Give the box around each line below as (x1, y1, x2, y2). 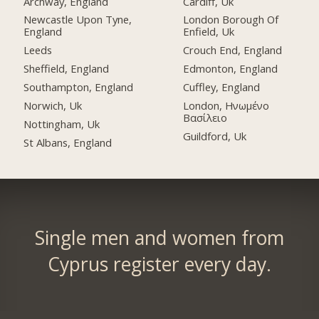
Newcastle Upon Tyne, (23, 12, 132, 27)
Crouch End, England (183, 43, 283, 58)
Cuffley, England (183, 80, 261, 95)
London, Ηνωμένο (183, 98, 270, 113)
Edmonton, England (183, 61, 278, 76)
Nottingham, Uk (23, 116, 100, 131)
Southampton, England (23, 80, 134, 95)
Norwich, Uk (23, 98, 83, 113)
